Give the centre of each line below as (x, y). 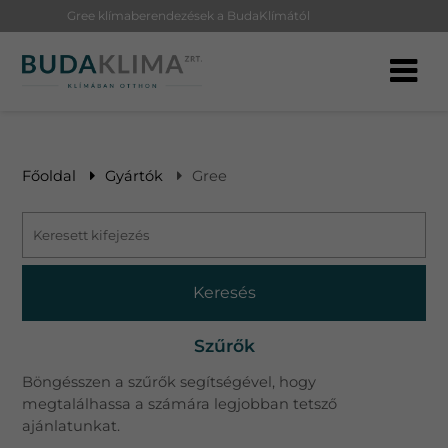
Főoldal (49, 176)
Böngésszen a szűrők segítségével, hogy (169, 382)
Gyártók (134, 176)
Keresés (224, 292)
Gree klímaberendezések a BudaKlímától (188, 15)
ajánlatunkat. (71, 426)
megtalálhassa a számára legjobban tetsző (180, 404)
